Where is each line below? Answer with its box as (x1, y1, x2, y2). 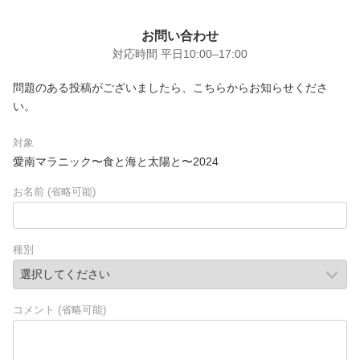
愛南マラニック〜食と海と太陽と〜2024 (13, 155, 219, 168)
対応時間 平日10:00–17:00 (112, 48, 247, 60)
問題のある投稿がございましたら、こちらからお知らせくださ (13, 81, 328, 94)
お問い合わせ (141, 29, 219, 43)
